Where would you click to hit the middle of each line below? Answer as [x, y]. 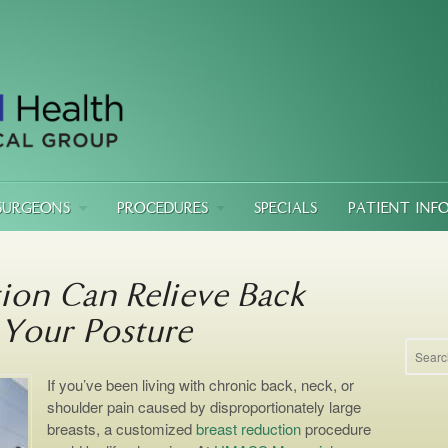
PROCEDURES [162, 209]
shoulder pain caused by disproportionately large [204, 407]
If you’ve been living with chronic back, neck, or [200, 385]
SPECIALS [285, 209]
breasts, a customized [121, 429]
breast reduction [248, 429]
